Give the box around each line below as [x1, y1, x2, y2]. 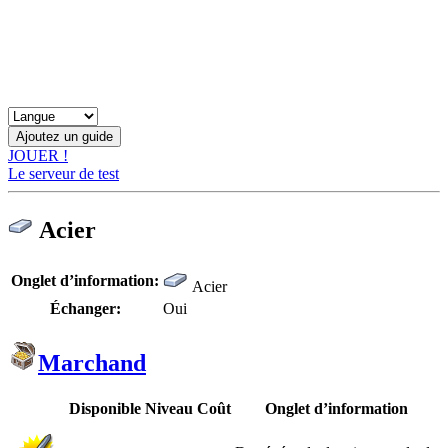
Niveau [145, 399, 193, 417]
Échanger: [49, 299, 121, 317]
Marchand [38, 349, 146, 376]
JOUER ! [8, 147, 68, 164]
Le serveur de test [8, 165, 119, 182]
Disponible [69, 399, 141, 417]
